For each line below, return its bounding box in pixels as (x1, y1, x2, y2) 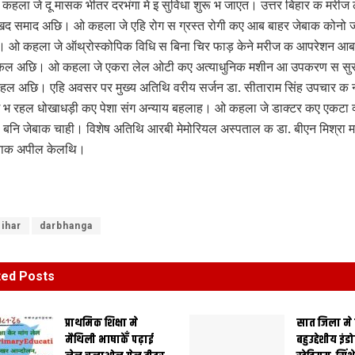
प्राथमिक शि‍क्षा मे (64, 314, 138, 333)
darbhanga (39, 220, 93, 232)
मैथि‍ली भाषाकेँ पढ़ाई (64, 330, 154, 349)
